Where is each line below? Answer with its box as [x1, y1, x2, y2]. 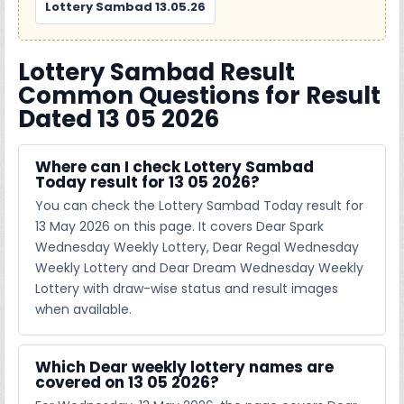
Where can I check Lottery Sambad [35, 155, 315, 178]
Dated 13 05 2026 [18, 102, 220, 135]
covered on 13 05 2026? [35, 371, 220, 393]
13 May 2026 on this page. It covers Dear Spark [35, 216, 325, 235]
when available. [35, 299, 133, 318]
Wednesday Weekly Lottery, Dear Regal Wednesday [35, 237, 360, 256]
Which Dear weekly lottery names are [35, 355, 335, 378]
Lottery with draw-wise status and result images [35, 279, 339, 298]
